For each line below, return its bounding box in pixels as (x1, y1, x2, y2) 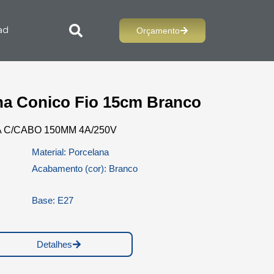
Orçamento (136, 26, 180, 35)
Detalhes (37, 239, 72, 250)
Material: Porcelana (31, 147, 109, 157)
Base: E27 (31, 195, 73, 206)
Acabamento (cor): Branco (31, 163, 138, 174)
